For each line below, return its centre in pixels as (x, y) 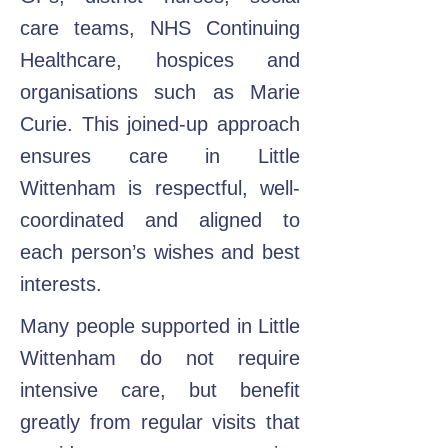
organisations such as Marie (160, 92)
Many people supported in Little (160, 326)
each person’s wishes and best (160, 252)
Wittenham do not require (160, 358)
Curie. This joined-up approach (160, 124)
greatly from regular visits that (160, 422)
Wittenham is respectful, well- (160, 188)
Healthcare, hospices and (160, 60)
